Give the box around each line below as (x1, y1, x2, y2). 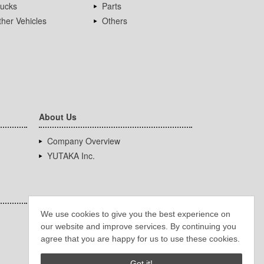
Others (102, 15, 128, 27)
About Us (39, 111, 77, 123)
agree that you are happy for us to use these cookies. (41, 233, 240, 243)
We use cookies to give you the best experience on (41, 209, 230, 219)
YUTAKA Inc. (47, 150, 95, 162)
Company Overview (47, 135, 120, 147)
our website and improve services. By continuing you (41, 221, 236, 231)
